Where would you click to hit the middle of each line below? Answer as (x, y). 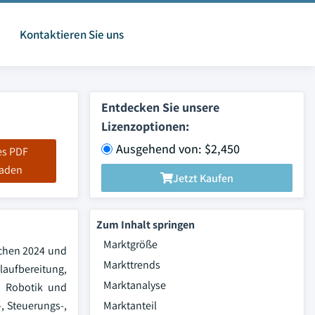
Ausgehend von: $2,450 (178, 149)
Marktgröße (130, 244)
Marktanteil (130, 306)
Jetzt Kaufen (203, 178)
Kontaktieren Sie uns (71, 34)
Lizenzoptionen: (145, 126)
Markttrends (132, 265)
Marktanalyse (135, 285)
